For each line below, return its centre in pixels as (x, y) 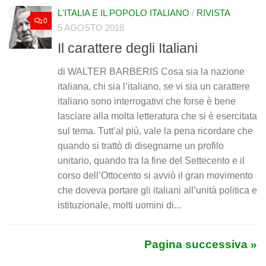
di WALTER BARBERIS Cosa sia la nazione (151, 72)
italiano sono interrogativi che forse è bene (147, 102)
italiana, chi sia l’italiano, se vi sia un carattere (154, 87)
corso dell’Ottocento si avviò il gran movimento (155, 176)
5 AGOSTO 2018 (91, 28)
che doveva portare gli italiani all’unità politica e (157, 191)
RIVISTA (213, 13)
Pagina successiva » (201, 245)
